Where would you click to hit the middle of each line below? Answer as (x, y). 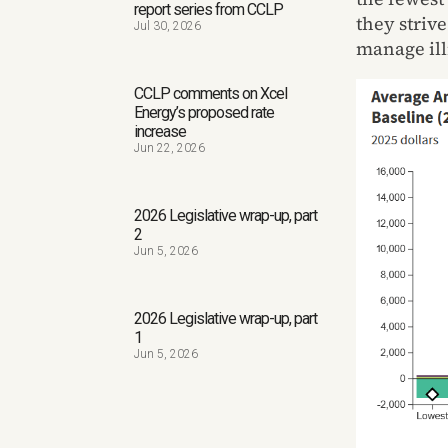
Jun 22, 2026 (170, 148)
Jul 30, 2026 (168, 26)
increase (160, 132)
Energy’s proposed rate (204, 113)
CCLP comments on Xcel (211, 94)
